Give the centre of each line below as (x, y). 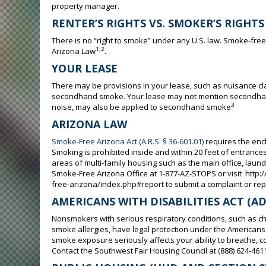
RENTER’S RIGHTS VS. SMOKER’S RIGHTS (158, 23)
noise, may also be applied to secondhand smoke (141, 107)
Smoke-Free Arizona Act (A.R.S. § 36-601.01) (128, 141)
